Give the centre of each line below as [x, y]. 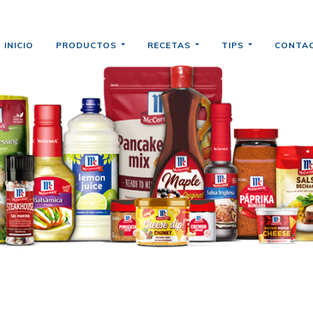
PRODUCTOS [88, 45]
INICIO [19, 45]
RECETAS [170, 45]
